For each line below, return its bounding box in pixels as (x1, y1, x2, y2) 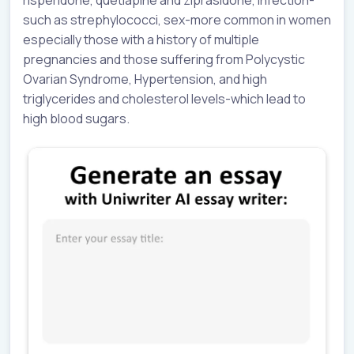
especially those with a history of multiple (23, 30, 259, 48)
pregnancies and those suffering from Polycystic (23, 50, 305, 68)
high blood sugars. (23, 109, 130, 127)
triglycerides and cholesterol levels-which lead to (23, 89, 306, 107)
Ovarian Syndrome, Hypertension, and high (23, 70, 267, 88)
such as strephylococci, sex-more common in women (23, 10, 331, 28)
